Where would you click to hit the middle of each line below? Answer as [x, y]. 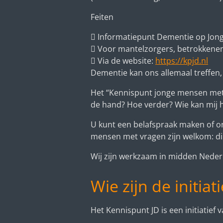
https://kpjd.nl [182, 60]
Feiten [102, 17]
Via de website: [126, 60]
